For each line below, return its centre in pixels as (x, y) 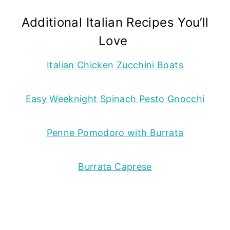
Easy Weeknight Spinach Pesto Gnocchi (115, 99)
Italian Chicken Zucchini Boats (115, 65)
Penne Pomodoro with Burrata (115, 132)
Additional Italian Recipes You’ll (115, 22)
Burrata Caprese (115, 166)
